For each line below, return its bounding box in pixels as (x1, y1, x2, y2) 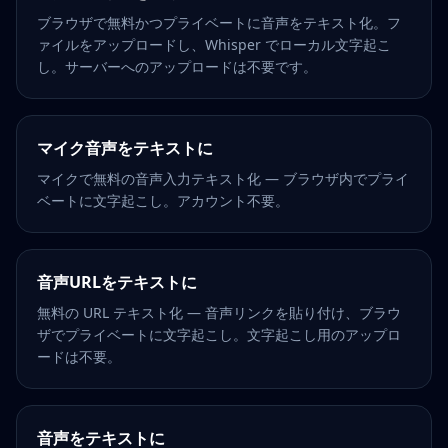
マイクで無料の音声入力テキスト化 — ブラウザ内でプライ (37, 169, 409, 188)
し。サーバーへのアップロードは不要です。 (37, 57, 317, 76)
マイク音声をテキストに (37, 137, 213, 159)
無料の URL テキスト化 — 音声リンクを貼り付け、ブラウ (37, 303, 401, 322)
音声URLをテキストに (37, 271, 197, 293)
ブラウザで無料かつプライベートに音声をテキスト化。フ (37, 13, 401, 32)
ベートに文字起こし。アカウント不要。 (37, 191, 289, 210)
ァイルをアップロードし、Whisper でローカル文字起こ (37, 35, 391, 54)
